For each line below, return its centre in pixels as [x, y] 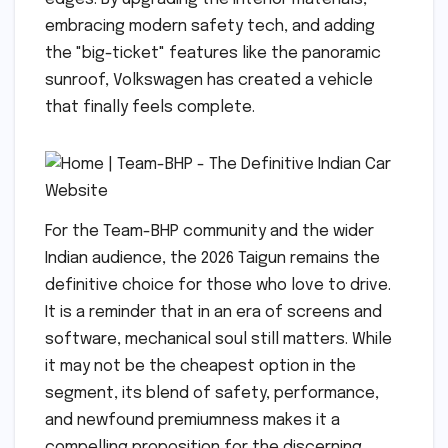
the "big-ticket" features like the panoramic [213, 53]
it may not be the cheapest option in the [200, 366]
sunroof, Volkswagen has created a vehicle [209, 80]
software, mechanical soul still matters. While [218, 339]
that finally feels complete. [150, 107]
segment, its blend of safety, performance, [212, 393]
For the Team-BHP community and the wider [209, 231]
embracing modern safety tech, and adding [210, 26]
